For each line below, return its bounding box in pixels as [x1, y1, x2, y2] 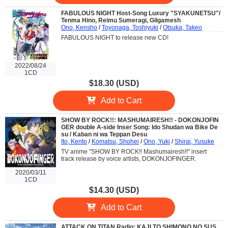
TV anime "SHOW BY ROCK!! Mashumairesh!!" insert [61, 148, 207, 156]
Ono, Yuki [144, 138, 170, 146]
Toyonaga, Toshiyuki [102, 24, 158, 32]
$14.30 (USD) [89, 186, 139, 195]
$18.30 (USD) [89, 79, 139, 88]
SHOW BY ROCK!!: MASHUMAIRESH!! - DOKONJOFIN [61, 117, 219, 124]
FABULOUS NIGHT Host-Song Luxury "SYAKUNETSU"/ [61, 10, 220, 17]
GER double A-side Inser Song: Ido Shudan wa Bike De [61, 124, 218, 131]
